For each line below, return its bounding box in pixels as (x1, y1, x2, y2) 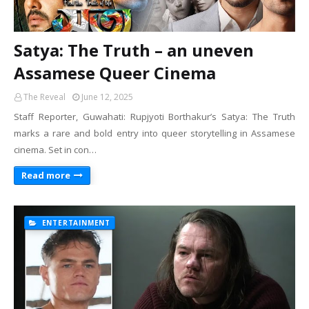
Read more (21, 169, 70, 181)
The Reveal (23, 91, 66, 103)
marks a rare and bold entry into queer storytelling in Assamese (14, 127, 295, 139)
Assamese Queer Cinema (14, 61, 216, 84)
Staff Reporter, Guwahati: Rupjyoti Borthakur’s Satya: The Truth (14, 110, 295, 123)
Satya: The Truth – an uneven (14, 39, 254, 61)
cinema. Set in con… (14, 143, 97, 156)
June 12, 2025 (81, 91, 133, 103)
